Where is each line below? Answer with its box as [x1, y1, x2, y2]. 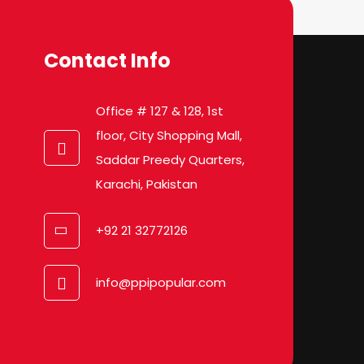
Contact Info [44, 47, 171, 75]
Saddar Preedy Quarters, [96, 151, 245, 169]
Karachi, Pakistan [96, 175, 198, 193]
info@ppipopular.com [96, 274, 227, 292]
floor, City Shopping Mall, [96, 127, 243, 145]
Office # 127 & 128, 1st [96, 102, 224, 120]
